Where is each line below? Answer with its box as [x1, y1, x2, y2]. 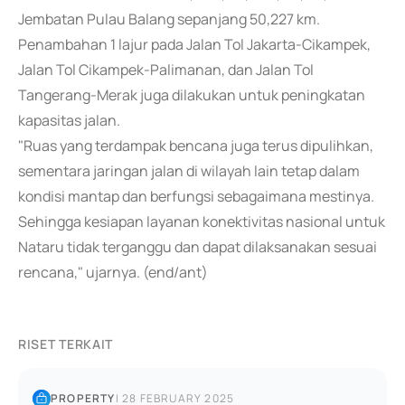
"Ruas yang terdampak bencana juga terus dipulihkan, [18, 136, 373, 155]
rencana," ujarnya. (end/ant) [18, 262, 208, 282]
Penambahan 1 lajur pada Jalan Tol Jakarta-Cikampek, [18, 34, 371, 54]
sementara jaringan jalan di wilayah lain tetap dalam [18, 161, 360, 181]
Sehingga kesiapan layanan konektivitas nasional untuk [18, 212, 385, 231]
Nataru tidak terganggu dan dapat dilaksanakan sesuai [18, 237, 377, 257]
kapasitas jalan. [18, 110, 120, 130]
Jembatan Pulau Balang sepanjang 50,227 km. [18, 9, 320, 29]
